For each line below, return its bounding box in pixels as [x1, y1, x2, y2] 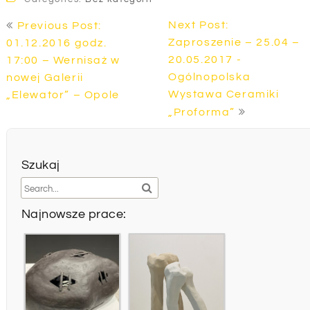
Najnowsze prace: [21, 208, 127, 221]
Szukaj [21, 158, 60, 172]
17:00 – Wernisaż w [6, 55, 120, 66]
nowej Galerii [6, 72, 84, 84]
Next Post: [168, 19, 230, 31]
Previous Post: [17, 20, 102, 32]
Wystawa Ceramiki [168, 89, 280, 100]
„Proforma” [168, 107, 236, 118]
